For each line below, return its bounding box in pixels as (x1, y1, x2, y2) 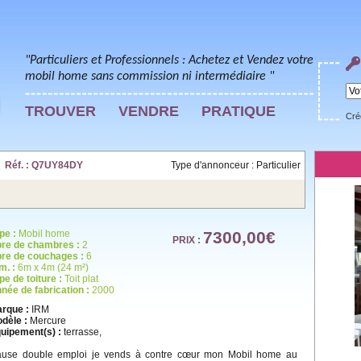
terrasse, (61, 326, 102, 338)
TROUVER (25, 103, 96, 119)
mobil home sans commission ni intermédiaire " (25, 70, 274, 83)
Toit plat (62, 273, 98, 284)
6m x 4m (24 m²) (15, 262, 89, 273)
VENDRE (118, 103, 179, 119)
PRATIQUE (201, 103, 276, 119)
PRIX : (172, 234, 201, 246)
